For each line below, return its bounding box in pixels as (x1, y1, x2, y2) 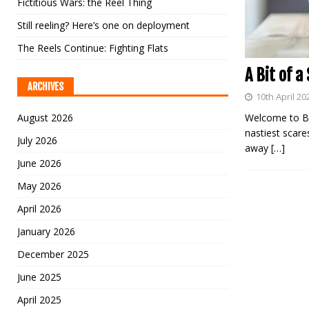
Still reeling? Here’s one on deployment (17, 19, 190, 32)
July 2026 (17, 134, 57, 147)
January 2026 (17, 225, 75, 238)
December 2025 (17, 248, 89, 261)
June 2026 (17, 157, 61, 170)
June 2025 (17, 270, 61, 283)
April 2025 (17, 293, 61, 306)
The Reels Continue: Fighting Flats (17, 41, 168, 54)
